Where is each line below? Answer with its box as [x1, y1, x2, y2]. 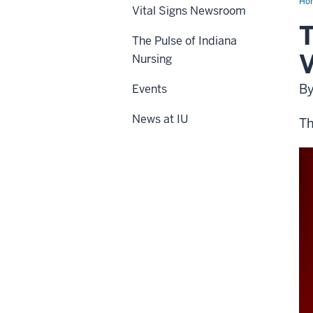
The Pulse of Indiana [132, 34, 237, 48]
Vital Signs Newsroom [132, 3, 246, 18]
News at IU [132, 112, 188, 126]
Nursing [132, 52, 172, 66]
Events [132, 82, 167, 96]
